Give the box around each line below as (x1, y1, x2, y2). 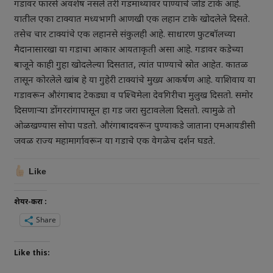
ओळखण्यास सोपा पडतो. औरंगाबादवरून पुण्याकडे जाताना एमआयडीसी (13, 120, 255, 132)
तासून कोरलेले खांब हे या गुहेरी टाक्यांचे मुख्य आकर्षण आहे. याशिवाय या (13, 74, 255, 87)
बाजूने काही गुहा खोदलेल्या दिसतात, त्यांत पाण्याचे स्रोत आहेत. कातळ (13, 59, 248, 71)
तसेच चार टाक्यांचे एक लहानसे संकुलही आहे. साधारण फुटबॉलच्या (13, 29, 235, 41)
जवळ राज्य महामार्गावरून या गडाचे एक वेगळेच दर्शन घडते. (13, 135, 215, 147)
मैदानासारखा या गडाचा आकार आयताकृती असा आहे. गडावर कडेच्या (13, 44, 243, 56)
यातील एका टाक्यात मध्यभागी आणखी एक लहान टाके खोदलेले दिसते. (13, 13, 250, 26)
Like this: (13, 248, 50, 258)
